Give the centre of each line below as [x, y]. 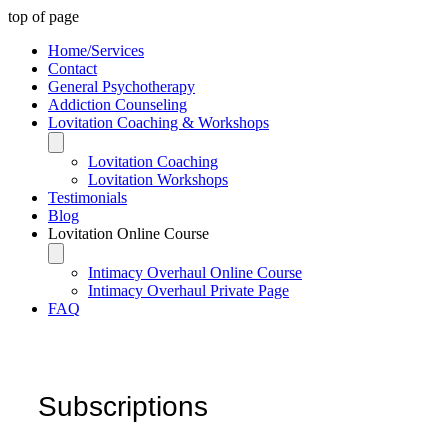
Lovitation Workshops [158, 179]
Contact [72, 68]
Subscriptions [123, 407]
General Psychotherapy [121, 86]
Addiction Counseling [117, 104]
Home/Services [96, 50]
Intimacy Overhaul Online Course [195, 272]
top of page [43, 16]
